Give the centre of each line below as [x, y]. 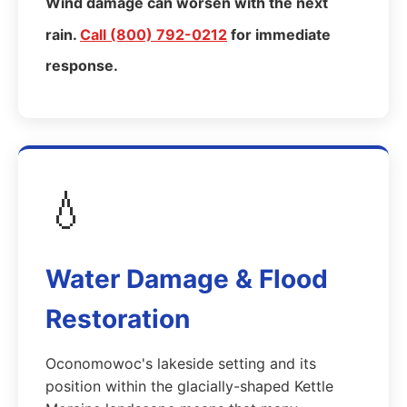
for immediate [279, 35]
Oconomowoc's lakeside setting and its [181, 363]
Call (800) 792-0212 [154, 35]
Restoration [118, 319]
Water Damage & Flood [187, 279]
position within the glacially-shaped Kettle [189, 386]
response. [82, 65]
